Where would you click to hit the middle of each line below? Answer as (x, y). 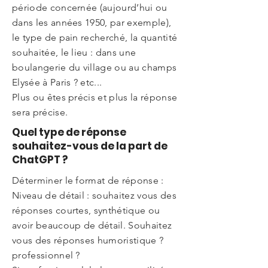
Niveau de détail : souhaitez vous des (94, 195)
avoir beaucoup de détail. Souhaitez (92, 225)
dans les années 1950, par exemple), (92, 22)
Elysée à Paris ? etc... (57, 82)
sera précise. (40, 112)
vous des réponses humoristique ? (88, 240)
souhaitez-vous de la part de (90, 146)
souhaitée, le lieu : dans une (74, 52)
